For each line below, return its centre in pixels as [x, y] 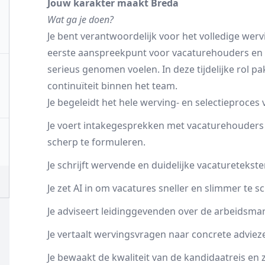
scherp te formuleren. [96, 142]
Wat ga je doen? [80, 20]
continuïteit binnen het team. [112, 86]
